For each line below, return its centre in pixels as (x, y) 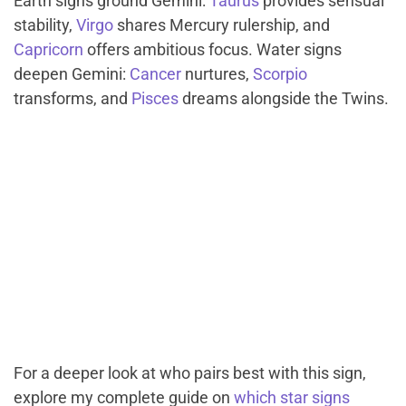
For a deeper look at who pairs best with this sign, (190, 372)
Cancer (155, 73)
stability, (45, 24)
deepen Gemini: (72, 73)
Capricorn (48, 49)
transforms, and (72, 98)
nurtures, (217, 73)
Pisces (155, 98)
